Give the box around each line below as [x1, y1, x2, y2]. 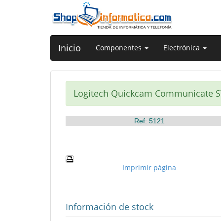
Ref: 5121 [134, 117, 165, 125]
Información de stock [66, 201, 153, 213]
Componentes [96, 43, 144, 52]
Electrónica [163, 43, 202, 52]
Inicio [58, 42, 81, 54]
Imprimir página [122, 163, 177, 172]
